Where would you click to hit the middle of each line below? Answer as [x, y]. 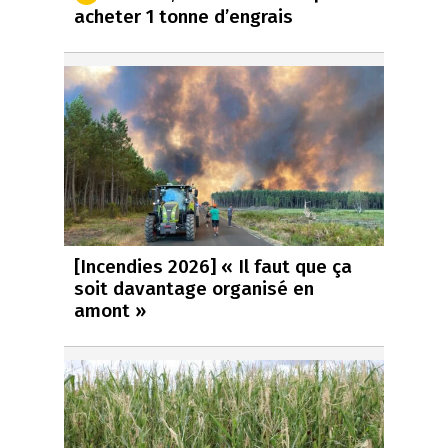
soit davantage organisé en [194, 289]
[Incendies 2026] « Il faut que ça [213, 267]
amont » [110, 311]
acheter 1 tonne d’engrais [183, 17]
